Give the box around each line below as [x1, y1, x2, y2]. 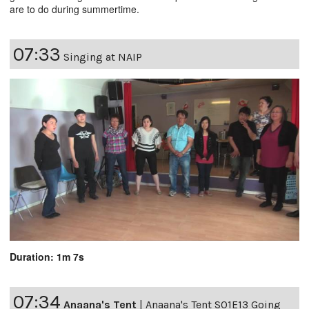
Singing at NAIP [63, 50, 142, 63]
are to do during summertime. [10, 1, 139, 16]
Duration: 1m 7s [10, 249, 84, 263]
